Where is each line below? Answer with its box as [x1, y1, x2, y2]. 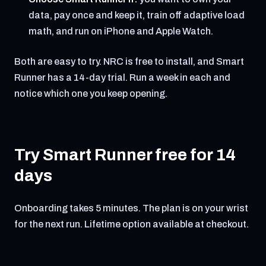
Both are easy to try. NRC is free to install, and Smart [14, 56, 244, 66]
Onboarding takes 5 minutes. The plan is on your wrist [14, 203, 248, 213]
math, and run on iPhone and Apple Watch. [28, 26, 213, 36]
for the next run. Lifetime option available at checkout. [14, 219, 249, 229]
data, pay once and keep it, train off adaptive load [28, 10, 245, 20]
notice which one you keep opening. [14, 88, 167, 99]
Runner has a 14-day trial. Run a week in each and [14, 72, 230, 83]
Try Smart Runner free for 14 [14, 145, 236, 164]
